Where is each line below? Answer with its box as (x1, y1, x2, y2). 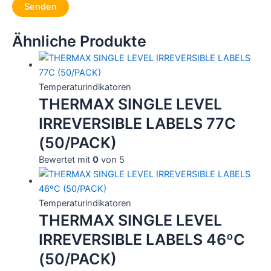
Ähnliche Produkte (12, 31, 146, 50)
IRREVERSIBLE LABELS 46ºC (38, 230, 245, 249)
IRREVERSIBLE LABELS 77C (38, 114, 236, 132)
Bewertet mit (38, 154, 93, 165)
